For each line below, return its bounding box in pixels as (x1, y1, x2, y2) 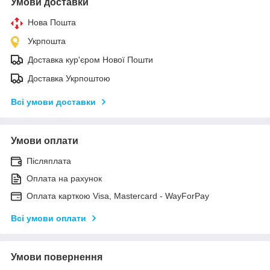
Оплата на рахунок (27, 173, 102, 183)
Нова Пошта (28, 17, 76, 27)
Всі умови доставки (11, 96, 96, 107)
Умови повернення (11, 251, 102, 262)
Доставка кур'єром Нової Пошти (28, 54, 153, 64)
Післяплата (27, 155, 71, 166)
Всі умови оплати (11, 213, 86, 223)
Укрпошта (28, 36, 66, 46)
